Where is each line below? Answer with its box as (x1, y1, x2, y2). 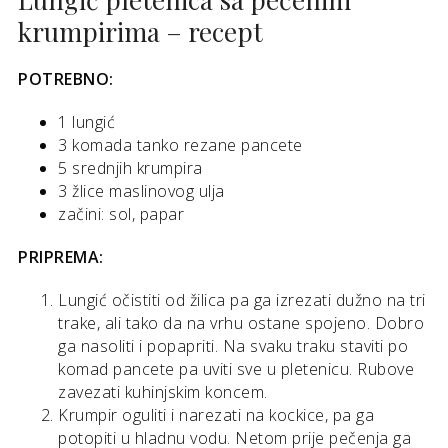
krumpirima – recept (18, 13, 263, 49)
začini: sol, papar (58, 202, 184, 225)
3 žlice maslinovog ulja (58, 179, 225, 202)
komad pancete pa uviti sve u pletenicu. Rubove (58, 357, 414, 380)
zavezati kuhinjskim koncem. (58, 380, 268, 403)
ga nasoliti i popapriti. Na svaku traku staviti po (58, 334, 408, 357)
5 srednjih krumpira (58, 156, 203, 179)
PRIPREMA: (18, 245, 104, 268)
